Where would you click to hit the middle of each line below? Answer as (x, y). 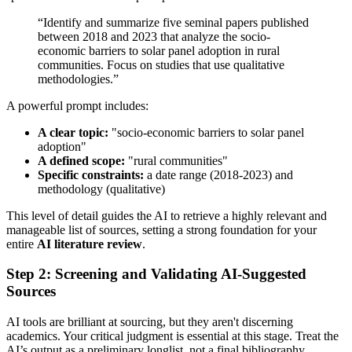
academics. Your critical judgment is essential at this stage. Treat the (172, 336)
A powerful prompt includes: (77, 105)
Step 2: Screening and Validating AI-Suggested (156, 274)
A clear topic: (73, 132)
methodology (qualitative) (101, 189)
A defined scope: (81, 160)
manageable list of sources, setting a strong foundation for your (161, 229)
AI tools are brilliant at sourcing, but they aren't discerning (150, 322)
